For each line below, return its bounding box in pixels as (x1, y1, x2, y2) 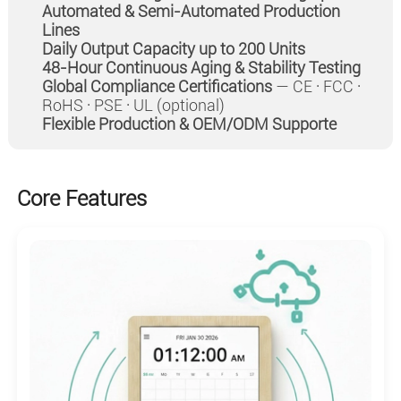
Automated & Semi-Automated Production (41, 2, 340, 21)
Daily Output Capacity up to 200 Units (41, 39, 305, 59)
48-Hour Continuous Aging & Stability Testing (41, 58, 361, 78)
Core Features (16, 186, 147, 212)
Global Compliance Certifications (41, 77, 272, 97)
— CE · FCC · (271, 77, 361, 97)
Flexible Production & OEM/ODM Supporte (41, 115, 337, 134)
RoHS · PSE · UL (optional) (41, 96, 225, 115)
